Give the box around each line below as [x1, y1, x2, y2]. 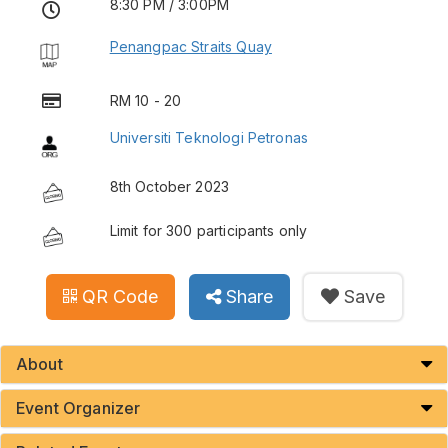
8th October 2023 [109, 177, 230, 195]
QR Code [81, 285, 158, 307]
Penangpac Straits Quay [109, 37, 272, 55]
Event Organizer [16, 397, 141, 418]
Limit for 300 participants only [109, 221, 308, 239]
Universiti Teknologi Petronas [109, 128, 308, 146]
